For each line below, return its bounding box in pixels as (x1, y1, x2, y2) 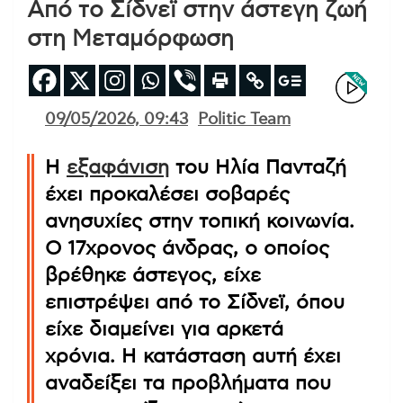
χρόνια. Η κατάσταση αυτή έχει (45, 345, 341, 366)
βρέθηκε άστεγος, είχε (45, 264, 261, 285)
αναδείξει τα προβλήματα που (45, 372, 331, 393)
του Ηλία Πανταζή (169, 157, 346, 177)
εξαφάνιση (67, 157, 169, 177)
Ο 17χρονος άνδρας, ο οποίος (45, 237, 329, 258)
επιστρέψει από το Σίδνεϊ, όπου (45, 291, 345, 312)
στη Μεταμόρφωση (27, 27, 234, 50)
